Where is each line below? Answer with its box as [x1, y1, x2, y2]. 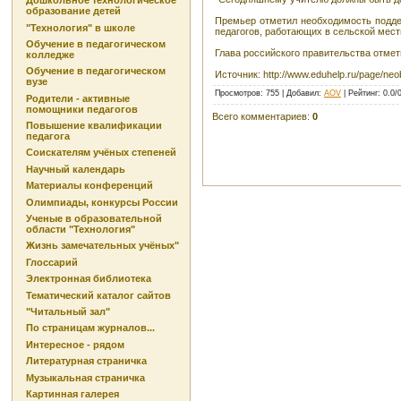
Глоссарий [26, 256, 78, 268]
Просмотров [215, 88, 260, 98]
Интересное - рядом [26, 338, 124, 350]
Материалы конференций [26, 180, 153, 192]
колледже [26, 48, 74, 60]
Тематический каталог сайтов [26, 289, 171, 301]
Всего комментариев [212, 110, 307, 122]
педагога [26, 131, 70, 142]
